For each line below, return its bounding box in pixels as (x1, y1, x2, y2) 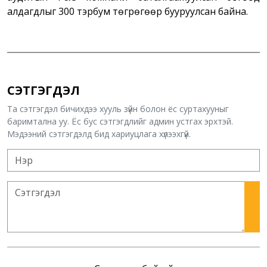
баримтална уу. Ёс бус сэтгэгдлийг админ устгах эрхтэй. (7, 116, 233, 128)
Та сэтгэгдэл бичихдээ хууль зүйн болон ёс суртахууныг (7, 103, 229, 115)
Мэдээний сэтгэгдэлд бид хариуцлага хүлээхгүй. (7, 128, 191, 140)
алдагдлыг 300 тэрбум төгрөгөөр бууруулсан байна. (7, 5, 248, 18)
